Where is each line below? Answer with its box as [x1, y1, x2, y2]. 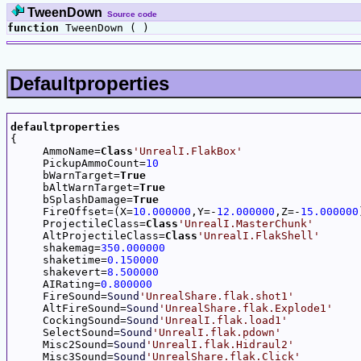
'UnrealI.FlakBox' [133, 144, 243, 157]
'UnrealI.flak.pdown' [152, 326, 281, 338]
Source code [107, 9, 157, 19]
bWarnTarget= [10, 168, 120, 181]
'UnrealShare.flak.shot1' [139, 289, 294, 302]
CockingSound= [10, 313, 127, 326]
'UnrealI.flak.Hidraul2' [146, 338, 294, 351]
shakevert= [10, 265, 107, 278]
